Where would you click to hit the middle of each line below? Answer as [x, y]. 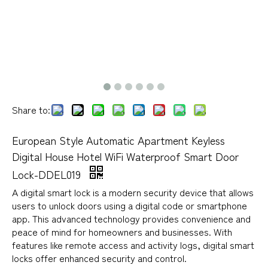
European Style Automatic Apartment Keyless [118, 140]
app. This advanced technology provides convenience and [131, 218]
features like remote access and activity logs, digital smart [133, 244]
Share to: [31, 109]
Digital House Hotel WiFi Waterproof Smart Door [125, 156]
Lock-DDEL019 [48, 174]
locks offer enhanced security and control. [99, 258]
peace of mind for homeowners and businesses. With [122, 231]
